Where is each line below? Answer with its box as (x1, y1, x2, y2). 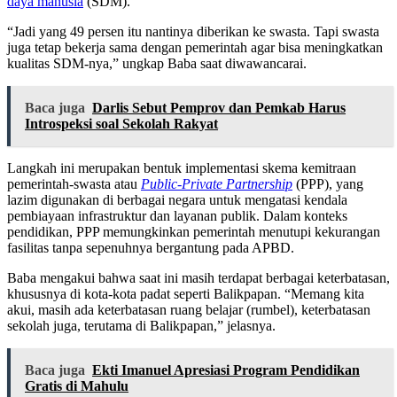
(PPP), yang (292, 176, 363, 192)
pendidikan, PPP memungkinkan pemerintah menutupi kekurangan (7, 224, 380, 240)
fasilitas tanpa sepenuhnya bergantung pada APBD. (7, 240, 294, 256)
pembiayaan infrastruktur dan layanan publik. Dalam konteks (7, 208, 347, 224)
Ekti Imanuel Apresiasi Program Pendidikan (92, 362, 360, 378)
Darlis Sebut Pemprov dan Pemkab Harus (92, 100, 346, 116)
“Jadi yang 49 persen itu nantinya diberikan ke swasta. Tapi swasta (7, 24, 379, 40)
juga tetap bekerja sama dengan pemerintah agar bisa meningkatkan (7, 40, 383, 56)
